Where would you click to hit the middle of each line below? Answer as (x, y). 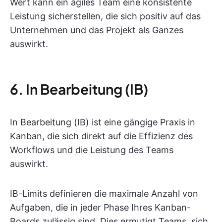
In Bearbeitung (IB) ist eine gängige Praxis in (103, 122)
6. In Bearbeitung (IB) (79, 89)
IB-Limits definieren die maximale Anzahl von (104, 193)
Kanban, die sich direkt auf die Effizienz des (101, 136)
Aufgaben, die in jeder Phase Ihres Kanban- (100, 207)
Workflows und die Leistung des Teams (92, 150)
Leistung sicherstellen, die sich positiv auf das (105, 16)
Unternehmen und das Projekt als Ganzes (97, 30)
